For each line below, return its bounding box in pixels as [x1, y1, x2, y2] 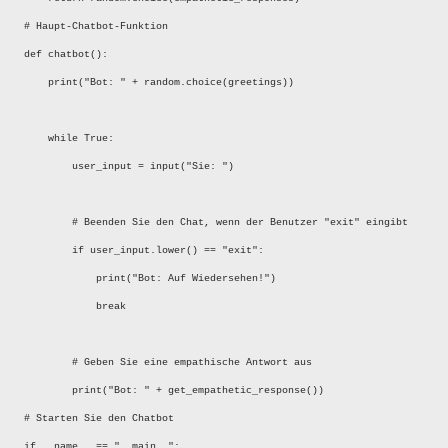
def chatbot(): [24, 49, 108, 61]
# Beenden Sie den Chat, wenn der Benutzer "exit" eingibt [24, 217, 408, 229]
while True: [24, 133, 114, 145]
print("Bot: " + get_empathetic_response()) [24, 385, 324, 397]
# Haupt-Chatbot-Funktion [24, 21, 168, 33]
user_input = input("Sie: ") [24, 161, 234, 173]
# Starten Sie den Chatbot [24, 413, 174, 425]
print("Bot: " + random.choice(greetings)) [24, 77, 294, 89]
